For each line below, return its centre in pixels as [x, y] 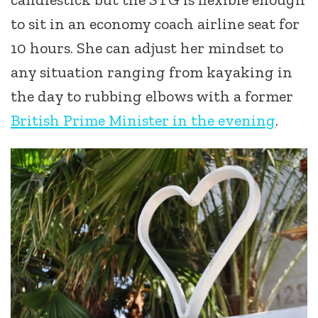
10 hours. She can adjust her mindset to [147, 48]
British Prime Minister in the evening [143, 120]
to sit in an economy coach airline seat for [155, 24]
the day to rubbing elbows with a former [152, 96]
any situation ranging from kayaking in [152, 72]
